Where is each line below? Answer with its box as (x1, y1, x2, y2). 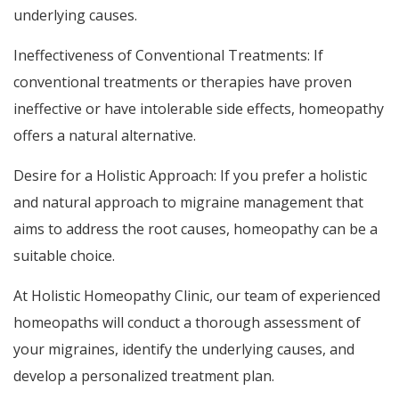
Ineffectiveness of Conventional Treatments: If (13, 45, 323, 65)
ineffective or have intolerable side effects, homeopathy (13, 98, 384, 118)
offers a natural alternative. (13, 125, 196, 145)
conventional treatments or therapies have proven (13, 71, 352, 92)
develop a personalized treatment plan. (13, 365, 274, 386)
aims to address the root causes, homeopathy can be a (13, 218, 378, 239)
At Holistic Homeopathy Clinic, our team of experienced (13, 285, 380, 305)
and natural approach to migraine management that (13, 191, 363, 212)
